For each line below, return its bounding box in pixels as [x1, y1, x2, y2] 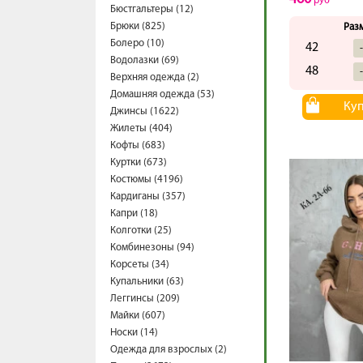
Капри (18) [110, 208, 158, 219]
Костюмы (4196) [110, 174, 183, 185]
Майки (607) [110, 310, 165, 321]
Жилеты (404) [110, 123, 173, 134]
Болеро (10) [110, 38, 164, 49]
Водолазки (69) [110, 55, 179, 66]
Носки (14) [110, 327, 158, 338]
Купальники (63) [110, 276, 184, 287]
